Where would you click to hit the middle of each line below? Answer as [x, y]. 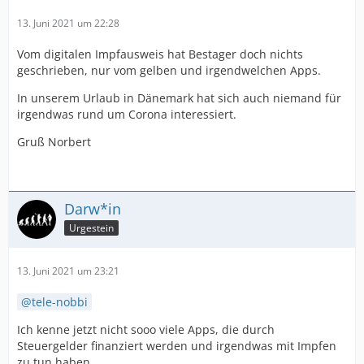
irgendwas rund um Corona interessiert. [127, 115]
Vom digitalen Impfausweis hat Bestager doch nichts [160, 54]
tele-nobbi [60, 302]
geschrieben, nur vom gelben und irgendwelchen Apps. [169, 71]
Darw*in [93, 209]
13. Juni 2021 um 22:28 [68, 24]
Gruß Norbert [54, 142]
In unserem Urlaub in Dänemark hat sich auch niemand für [179, 98]
